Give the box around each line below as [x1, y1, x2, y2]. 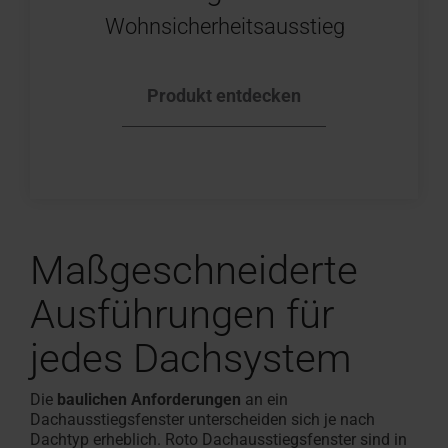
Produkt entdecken [147, 85, 301, 107]
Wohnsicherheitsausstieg [105, 13, 345, 39]
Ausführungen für [30, 291, 334, 339]
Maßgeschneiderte [30, 247, 358, 295]
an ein [241, 390, 288, 410]
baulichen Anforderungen [57, 390, 241, 410]
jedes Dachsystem [30, 335, 351, 383]
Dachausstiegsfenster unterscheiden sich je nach [30, 410, 375, 430]
